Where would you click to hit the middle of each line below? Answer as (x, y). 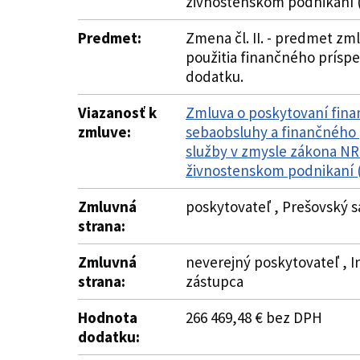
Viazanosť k (117, 112)
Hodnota (108, 317)
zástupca (215, 281)
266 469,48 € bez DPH (254, 317)
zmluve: (104, 132)
